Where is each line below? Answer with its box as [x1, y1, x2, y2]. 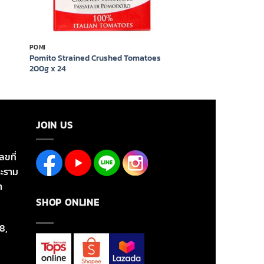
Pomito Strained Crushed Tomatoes [29, 51, 161, 64]
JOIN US [36, 117, 73, 132]
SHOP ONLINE [36, 195, 100, 210]
